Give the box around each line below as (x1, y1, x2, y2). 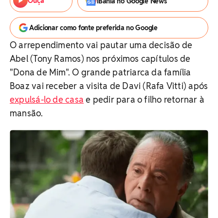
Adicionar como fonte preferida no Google (29, 23, 158, 32)
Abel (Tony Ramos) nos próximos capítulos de (10, 53, 191, 64)
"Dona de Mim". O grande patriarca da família (10, 67, 191, 78)
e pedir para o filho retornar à (83, 94, 205, 105)
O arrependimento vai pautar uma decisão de (10, 39, 193, 51)
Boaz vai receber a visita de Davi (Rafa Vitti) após (10, 80, 208, 91)
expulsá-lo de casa (10, 94, 84, 105)
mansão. (10, 108, 43, 119)
